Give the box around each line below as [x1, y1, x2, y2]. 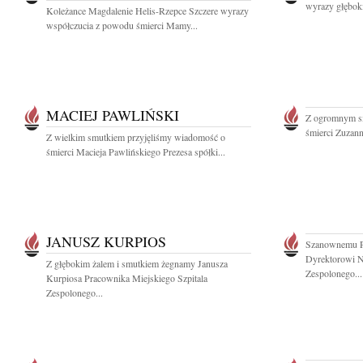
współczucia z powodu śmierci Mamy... [46, 19, 198, 32]
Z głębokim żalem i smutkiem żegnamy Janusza [46, 257, 228, 270]
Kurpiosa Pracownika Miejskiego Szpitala [46, 271, 207, 284]
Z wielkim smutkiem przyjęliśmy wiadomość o [46, 130, 225, 143]
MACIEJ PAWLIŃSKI [46, 105, 179, 125]
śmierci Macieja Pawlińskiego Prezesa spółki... [46, 145, 225, 158]
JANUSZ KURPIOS [46, 232, 166, 251]
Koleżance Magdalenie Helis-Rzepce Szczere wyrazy [46, 4, 249, 17]
